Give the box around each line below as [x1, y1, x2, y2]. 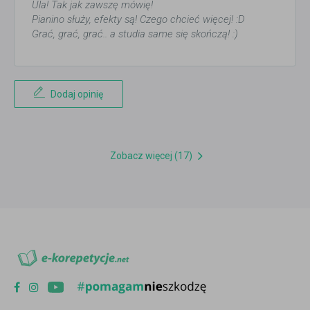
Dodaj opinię [51, 88, 103, 100]
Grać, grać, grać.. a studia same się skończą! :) [32, 27, 238, 40]
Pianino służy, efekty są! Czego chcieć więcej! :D [32, 12, 245, 26]
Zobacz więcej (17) [109, 149, 192, 161]
